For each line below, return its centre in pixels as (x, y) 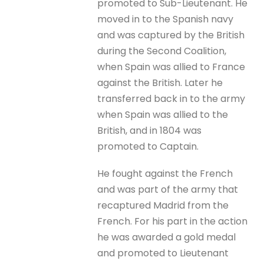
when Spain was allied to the (163, 115)
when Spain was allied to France (171, 67)
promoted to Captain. (148, 147)
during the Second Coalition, (162, 51)
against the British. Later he (160, 83)
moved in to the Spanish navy (166, 19)
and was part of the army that (168, 190)
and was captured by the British (171, 35)
